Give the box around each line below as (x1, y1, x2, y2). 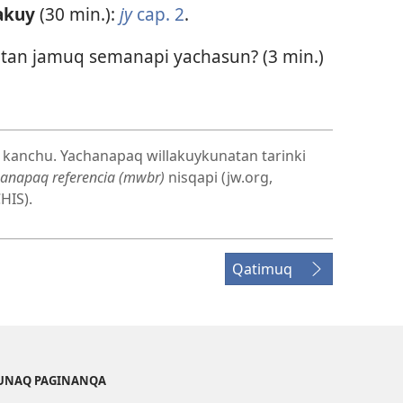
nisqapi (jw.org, (168, 166, 273, 187)
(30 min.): (39, 2, 120, 27)
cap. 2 (136, 2, 184, 27)
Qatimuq (232, 258, 292, 279)
